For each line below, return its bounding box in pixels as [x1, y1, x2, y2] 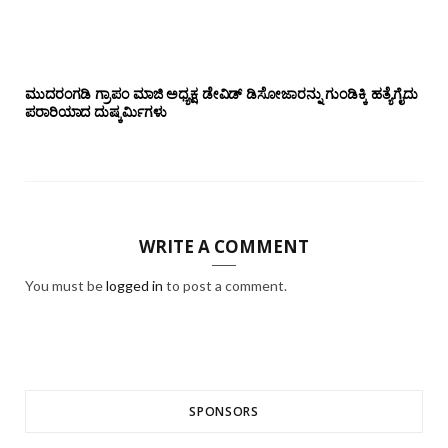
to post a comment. [163, 277, 287, 295]
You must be [25, 277, 106, 295]
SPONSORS [189, 403, 259, 421]
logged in [106, 277, 163, 295]
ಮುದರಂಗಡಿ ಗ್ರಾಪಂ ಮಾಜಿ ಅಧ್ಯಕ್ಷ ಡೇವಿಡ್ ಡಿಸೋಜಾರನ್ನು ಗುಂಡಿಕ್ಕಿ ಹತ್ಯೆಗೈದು [25, 84, 419, 104]
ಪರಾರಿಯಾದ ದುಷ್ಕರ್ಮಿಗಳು [25, 102, 167, 122]
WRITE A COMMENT [139, 235, 309, 259]
